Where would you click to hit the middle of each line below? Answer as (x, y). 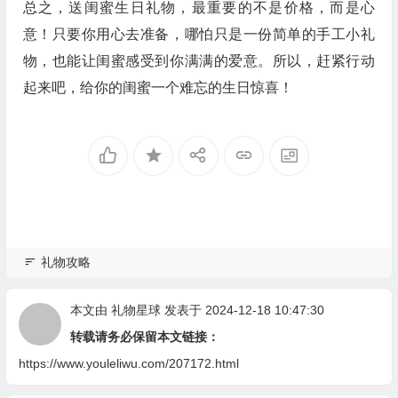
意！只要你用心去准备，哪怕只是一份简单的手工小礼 (199, 34)
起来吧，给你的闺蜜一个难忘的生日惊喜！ (158, 88)
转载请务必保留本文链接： (144, 337)
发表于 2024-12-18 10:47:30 (242, 310)
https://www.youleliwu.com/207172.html (128, 363)
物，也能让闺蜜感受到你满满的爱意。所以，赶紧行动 (199, 61)
